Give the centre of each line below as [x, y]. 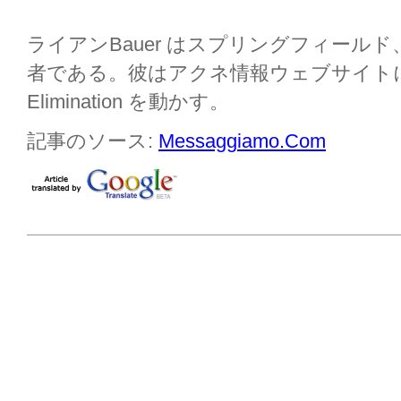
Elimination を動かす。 [128, 102]
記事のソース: [93, 141]
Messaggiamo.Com [242, 141]
